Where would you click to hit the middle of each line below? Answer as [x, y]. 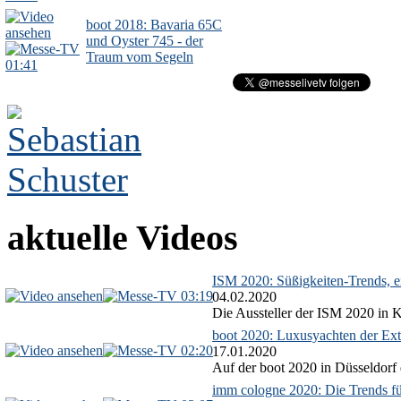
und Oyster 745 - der [145, 41]
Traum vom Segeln [140, 57]
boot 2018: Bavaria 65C [154, 25]
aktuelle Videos [123, 238]
